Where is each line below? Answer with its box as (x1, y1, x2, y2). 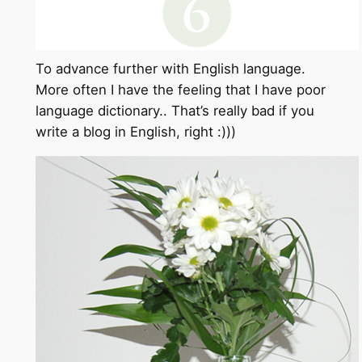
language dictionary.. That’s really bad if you (35, 103, 314, 120)
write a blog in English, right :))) (35, 124, 236, 141)
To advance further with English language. (35, 61, 305, 78)
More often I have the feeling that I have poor (35, 82, 326, 99)
